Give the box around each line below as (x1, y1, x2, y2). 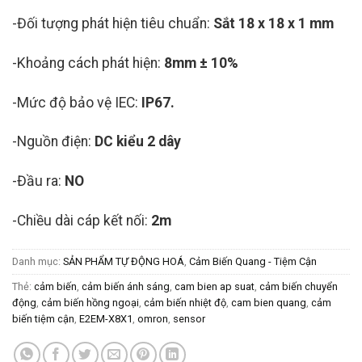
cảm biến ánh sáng (82, 280, 170, 293)
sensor (173, 312, 205, 325)
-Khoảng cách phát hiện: (12, 54, 164, 71)
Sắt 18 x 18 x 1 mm (210, 15, 334, 32)
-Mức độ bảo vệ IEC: (12, 94, 141, 111)
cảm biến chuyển (259, 280, 338, 293)
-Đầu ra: (12, 173, 65, 190)
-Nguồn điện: (12, 133, 95, 150)
